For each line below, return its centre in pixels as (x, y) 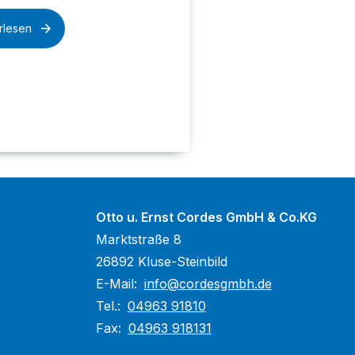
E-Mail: (118, 284)
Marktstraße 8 (138, 239)
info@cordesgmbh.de (208, 284)
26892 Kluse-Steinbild (161, 261)
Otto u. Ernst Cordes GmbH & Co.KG (206, 217)
